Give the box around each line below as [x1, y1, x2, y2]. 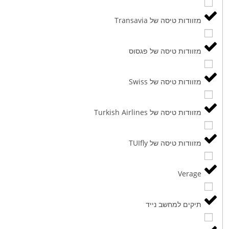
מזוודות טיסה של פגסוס [129, 45, 202, 56]
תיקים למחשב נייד [146, 199, 202, 209]
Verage [178, 168, 202, 178]
